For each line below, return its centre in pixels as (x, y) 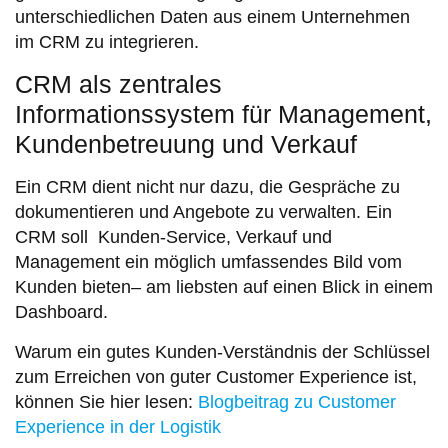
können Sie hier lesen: (106, 401)
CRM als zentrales (118, 84)
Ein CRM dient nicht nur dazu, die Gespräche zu (207, 187)
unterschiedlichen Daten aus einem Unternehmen (212, 17)
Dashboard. (61, 312)
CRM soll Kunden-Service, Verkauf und (173, 237)
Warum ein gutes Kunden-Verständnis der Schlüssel (222, 351)
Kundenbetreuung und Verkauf (186, 144)
